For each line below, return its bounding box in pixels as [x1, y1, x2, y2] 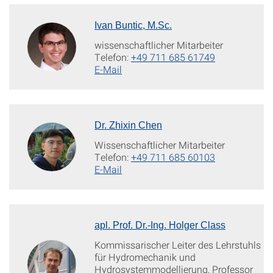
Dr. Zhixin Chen [94, 119, 162, 130]
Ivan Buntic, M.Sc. [94, 19, 172, 30]
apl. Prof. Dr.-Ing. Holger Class [94, 219, 225, 230]
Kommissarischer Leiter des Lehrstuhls [94, 238, 261, 251]
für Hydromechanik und [94, 250, 196, 263]
